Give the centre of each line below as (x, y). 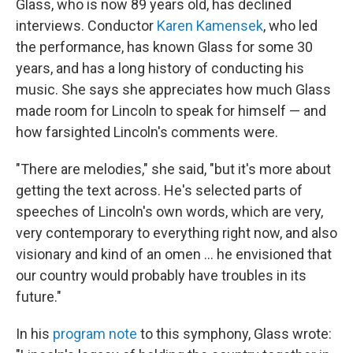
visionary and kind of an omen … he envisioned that (174, 255)
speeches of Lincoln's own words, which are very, (169, 212)
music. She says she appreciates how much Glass (173, 90)
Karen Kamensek (210, 26)
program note (95, 334)
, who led (290, 26)
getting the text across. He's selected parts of (159, 191)
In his (34, 334)
